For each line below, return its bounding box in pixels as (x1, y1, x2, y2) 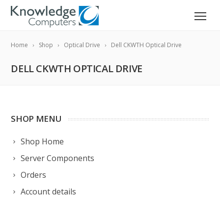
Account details (21, 186, 77, 197)
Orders (21, 169, 47, 180)
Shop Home (21, 136, 64, 147)
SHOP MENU (11, 113, 62, 124)
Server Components (21, 153, 95, 164)
